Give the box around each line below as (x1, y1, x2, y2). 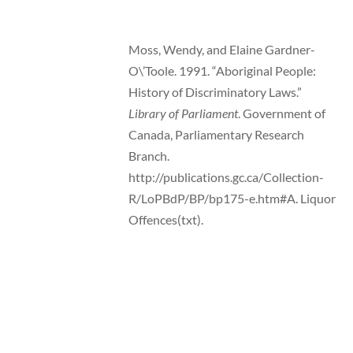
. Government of (237, 106, 325, 121)
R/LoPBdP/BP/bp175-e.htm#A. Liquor (128, 191, 336, 206)
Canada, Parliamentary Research (128, 127, 304, 143)
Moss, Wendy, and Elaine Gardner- (128, 42, 315, 58)
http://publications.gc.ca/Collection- (128, 169, 324, 185)
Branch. (128, 148, 169, 164)
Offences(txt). (128, 212, 203, 228)
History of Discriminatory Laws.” (128, 84, 302, 100)
